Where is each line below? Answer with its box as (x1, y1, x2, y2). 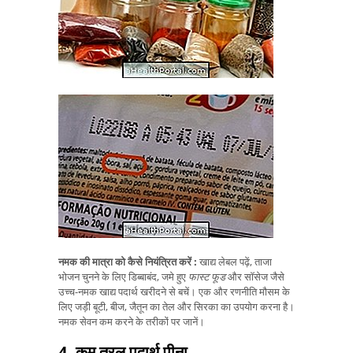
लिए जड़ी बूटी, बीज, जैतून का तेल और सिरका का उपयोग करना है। (58, 299, 295, 314)
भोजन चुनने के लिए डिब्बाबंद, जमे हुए (58, 269, 188, 284)
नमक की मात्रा (58, 254, 113, 269)
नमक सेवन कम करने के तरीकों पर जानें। (58, 314, 205, 329)
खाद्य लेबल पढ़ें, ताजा (197, 254, 272, 269)
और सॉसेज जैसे (225, 269, 284, 284)
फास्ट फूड (188, 269, 225, 284)
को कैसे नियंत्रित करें (115, 254, 191, 269)
